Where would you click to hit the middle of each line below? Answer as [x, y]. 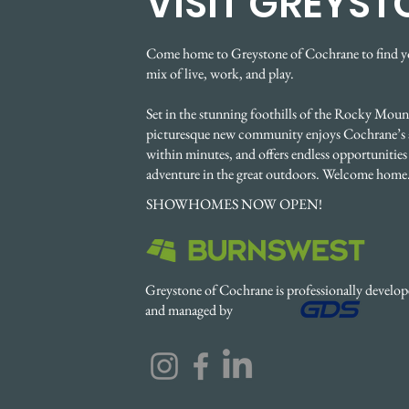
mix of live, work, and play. [220, 73]
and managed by [190, 310]
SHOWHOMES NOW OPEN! [234, 204]
